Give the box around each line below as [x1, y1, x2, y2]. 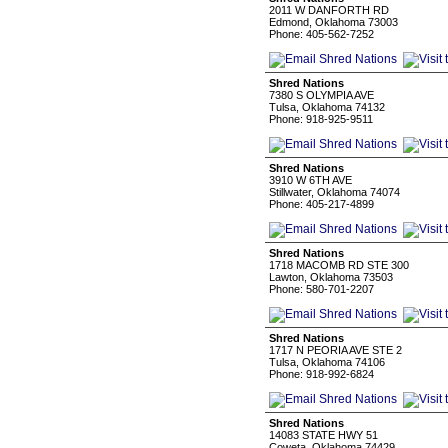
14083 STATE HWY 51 [269, 429, 378, 441]
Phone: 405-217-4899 [269, 198, 374, 210]
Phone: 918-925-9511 [269, 113, 373, 125]
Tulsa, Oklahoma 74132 [269, 101, 385, 113]
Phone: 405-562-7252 [269, 28, 374, 40]
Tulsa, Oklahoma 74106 [269, 356, 385, 368]
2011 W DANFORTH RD [269, 4, 389, 16]
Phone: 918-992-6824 [269, 368, 374, 380]
